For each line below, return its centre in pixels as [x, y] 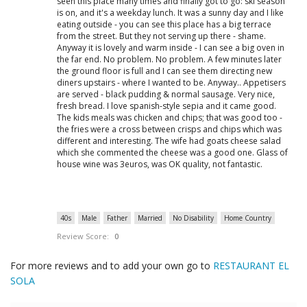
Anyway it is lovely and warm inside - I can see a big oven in [171, 48]
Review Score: [83, 236]
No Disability [193, 218]
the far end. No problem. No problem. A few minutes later [169, 59]
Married [150, 218]
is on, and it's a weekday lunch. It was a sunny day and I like [170, 13]
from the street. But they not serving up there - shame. [161, 36]
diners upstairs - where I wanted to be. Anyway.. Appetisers [171, 83]
